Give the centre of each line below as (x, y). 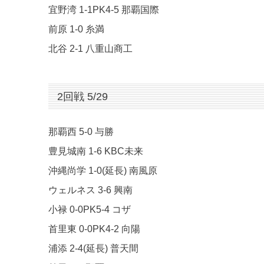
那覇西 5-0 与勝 (81, 132)
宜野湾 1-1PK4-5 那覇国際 (104, 10)
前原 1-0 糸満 (76, 29)
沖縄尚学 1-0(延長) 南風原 (103, 171)
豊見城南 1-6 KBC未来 (96, 151)
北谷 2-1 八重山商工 (90, 49)
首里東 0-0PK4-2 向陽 (94, 229)
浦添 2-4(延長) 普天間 (93, 249)
